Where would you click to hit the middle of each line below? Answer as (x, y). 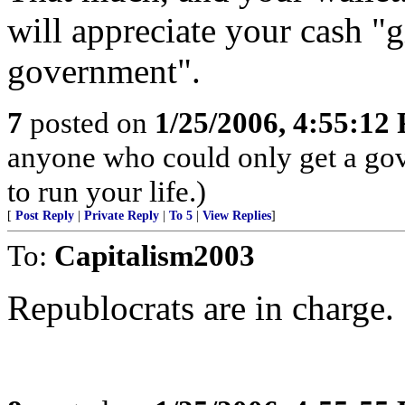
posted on (89, 122)
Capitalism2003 (155, 255)
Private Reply (122, 216)
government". (104, 71)
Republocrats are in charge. (201, 308)
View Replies (237, 216)
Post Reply (45, 216)
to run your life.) (107, 191)
